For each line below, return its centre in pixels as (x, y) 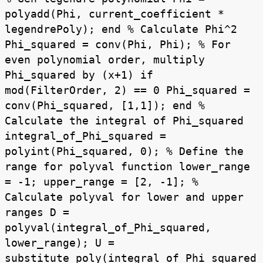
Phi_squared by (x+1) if (79, 75)
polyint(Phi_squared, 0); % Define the (124, 151)
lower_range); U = (60, 243)
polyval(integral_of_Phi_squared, (108, 228)
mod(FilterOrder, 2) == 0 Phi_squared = (127, 90)
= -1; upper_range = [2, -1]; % (102, 182)
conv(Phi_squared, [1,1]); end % (105, 106)
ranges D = (37, 213)
